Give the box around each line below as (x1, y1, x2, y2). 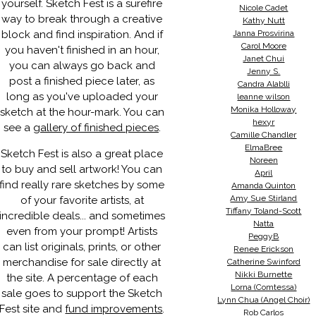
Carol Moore (241, 41, 286, 51)
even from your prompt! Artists (6, 225, 158, 238)
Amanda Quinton (231, 181, 296, 190)
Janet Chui (243, 54, 285, 63)
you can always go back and (8, 59, 155, 72)
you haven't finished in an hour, (4, 44, 159, 56)
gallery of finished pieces (32, 121, 159, 134)
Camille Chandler (231, 130, 297, 140)
